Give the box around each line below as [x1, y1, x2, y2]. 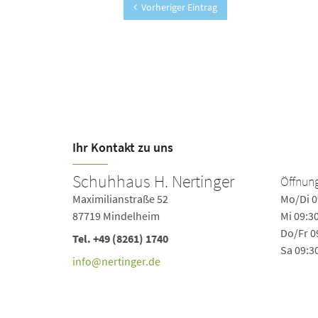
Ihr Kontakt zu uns [72, 139, 173, 155]
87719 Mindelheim [72, 209, 160, 223]
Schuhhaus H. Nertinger [72, 170, 234, 192]
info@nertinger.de [72, 254, 160, 268]
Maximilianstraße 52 [72, 192, 168, 206]
